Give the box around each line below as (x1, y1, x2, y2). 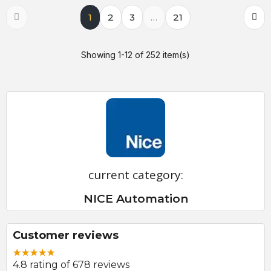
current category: (88, 167, 183, 183)
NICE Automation (83, 192, 188, 206)
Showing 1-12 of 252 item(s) (81, 50, 190, 60)
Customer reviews (13, 229, 119, 243)
